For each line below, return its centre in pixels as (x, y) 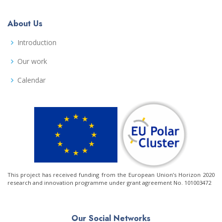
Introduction (37, 43)
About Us (25, 24)
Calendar (31, 80)
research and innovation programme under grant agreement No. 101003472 (109, 183)
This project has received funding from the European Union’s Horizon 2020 (111, 175)
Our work (32, 61)
